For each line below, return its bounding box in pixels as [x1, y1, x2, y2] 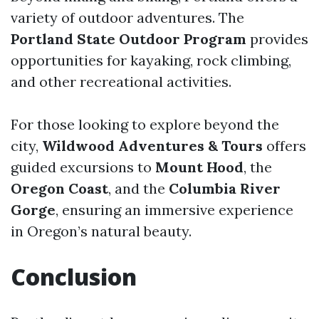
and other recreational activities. [11, 73, 231, 91]
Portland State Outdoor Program [11, 30, 246, 48]
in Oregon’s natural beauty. [11, 222, 192, 241]
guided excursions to [11, 158, 155, 177]
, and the [108, 179, 169, 198]
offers [263, 137, 306, 155]
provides [246, 30, 308, 48]
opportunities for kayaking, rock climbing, [11, 51, 291, 70]
